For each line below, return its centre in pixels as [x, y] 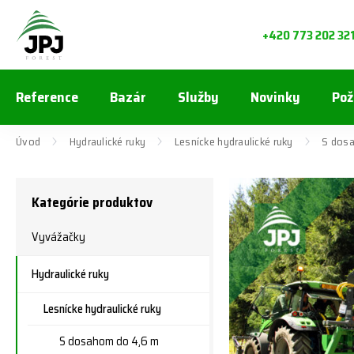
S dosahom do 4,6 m [109, 341]
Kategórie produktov [92, 202]
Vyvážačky [58, 237]
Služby [198, 97]
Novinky [275, 97]
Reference [47, 97]
